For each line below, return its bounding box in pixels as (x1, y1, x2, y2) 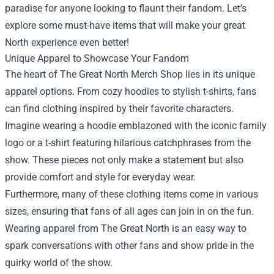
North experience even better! (5, 37, 129, 48)
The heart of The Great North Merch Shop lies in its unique (5, 68, 255, 80)
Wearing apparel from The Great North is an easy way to (5, 223, 246, 234)
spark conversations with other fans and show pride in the (5, 240, 254, 251)
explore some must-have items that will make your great (5, 20, 245, 31)
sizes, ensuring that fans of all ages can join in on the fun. (5, 206, 254, 217)
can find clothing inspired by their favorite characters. (5, 103, 234, 114)
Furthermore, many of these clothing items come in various (5, 188, 258, 200)
